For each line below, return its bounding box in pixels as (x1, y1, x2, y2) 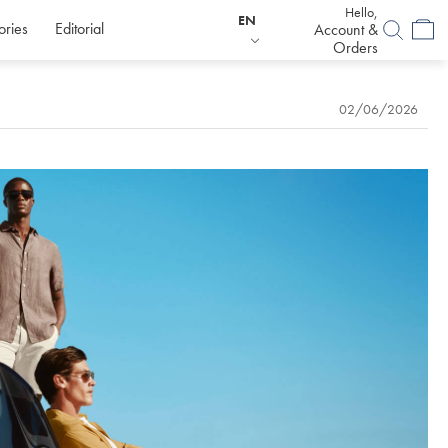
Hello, (345, 3, 378, 21)
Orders (333, 37, 378, 58)
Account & (314, 19, 378, 40)
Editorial (55, 18, 104, 39)
